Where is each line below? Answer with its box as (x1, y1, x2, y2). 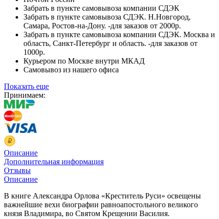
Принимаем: (4, 90, 45, 99)
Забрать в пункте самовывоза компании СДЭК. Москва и (23, 30, 215, 39)
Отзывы (4, 166, 31, 175)
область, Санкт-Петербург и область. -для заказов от (23, 39, 197, 47)
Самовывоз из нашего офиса (23, 65, 119, 74)
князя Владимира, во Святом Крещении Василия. (4, 209, 170, 218)
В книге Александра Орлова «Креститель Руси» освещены (4, 191, 201, 200)
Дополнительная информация (4, 157, 104, 166)
